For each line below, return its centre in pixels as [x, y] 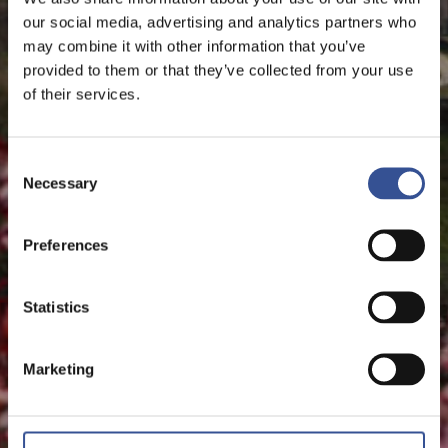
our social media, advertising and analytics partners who [219, 21]
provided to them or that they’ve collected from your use [218, 69]
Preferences [66, 244]
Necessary [60, 182]
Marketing [58, 368]
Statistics [56, 306]
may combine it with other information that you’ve [194, 45]
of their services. [81, 93]
